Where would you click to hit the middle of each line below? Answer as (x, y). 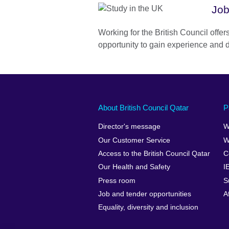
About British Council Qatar (143, 107)
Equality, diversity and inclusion (148, 208)
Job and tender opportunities (145, 194)
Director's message (129, 127)
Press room (117, 180)
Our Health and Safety (134, 167)
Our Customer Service (134, 140)
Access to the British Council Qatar (154, 153)
